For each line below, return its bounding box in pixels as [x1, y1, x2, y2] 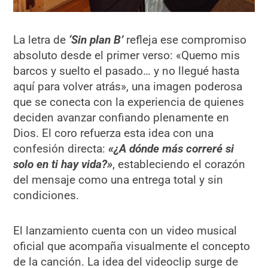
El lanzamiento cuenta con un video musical [13, 223, 237, 237]
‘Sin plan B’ [69, 32, 124, 47]
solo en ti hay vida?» [13, 157, 113, 171]
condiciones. [13, 188, 80, 202]
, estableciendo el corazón [112, 157, 246, 171]
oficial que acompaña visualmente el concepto [13, 239, 251, 253]
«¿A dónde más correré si [108, 141, 234, 156]
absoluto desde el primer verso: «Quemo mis [13, 48, 240, 62]
